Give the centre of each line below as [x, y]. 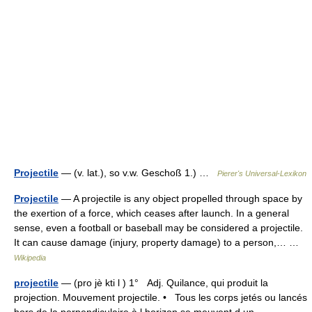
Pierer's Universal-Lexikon [262, 173]
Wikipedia [30, 258]
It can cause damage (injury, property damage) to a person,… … [159, 242]
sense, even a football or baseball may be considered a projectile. [158, 228]
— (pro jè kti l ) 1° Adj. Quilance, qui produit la [163, 283]
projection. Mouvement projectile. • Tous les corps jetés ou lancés [161, 297]
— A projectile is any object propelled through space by [180, 198]
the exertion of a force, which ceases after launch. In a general [151, 213]
